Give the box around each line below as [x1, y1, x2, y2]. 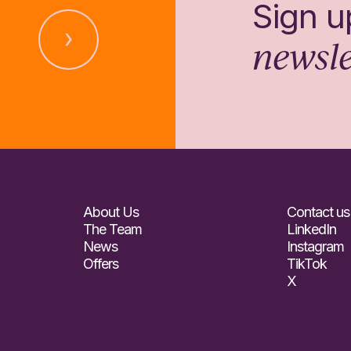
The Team [82, 221, 142, 238]
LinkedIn [286, 221, 336, 238]
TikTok [286, 255, 327, 273]
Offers [82, 255, 118, 273]
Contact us [286, 204, 349, 221]
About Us [82, 204, 139, 221]
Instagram [286, 238, 344, 255]
